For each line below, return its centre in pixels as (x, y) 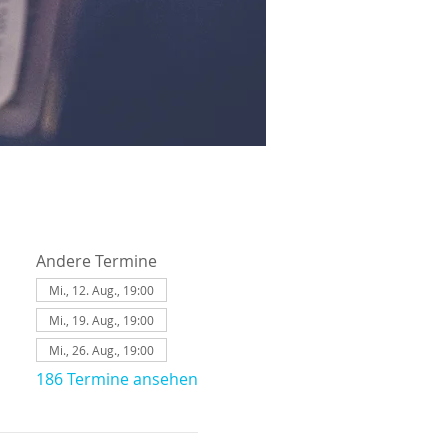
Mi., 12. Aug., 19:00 (101, 290)
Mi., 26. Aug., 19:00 (101, 350)
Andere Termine (96, 261)
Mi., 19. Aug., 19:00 (101, 320)
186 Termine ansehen (116, 379)
